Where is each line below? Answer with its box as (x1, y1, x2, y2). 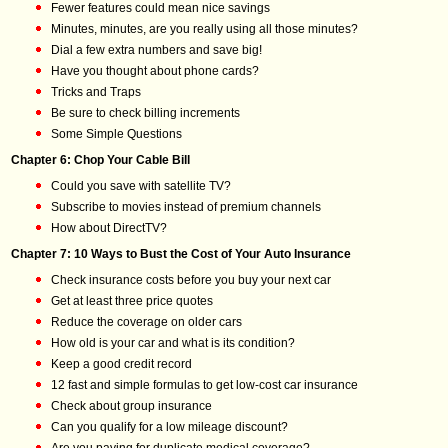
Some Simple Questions (51, 127, 182, 141)
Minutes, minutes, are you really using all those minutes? (51, 22, 358, 36)
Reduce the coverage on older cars (51, 315, 242, 329)
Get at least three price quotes (51, 294, 213, 308)
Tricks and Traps (51, 85, 141, 99)
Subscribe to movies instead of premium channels (51, 200, 321, 214)
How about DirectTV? (51, 221, 167, 235)
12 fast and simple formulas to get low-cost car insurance (51, 378, 358, 392)
